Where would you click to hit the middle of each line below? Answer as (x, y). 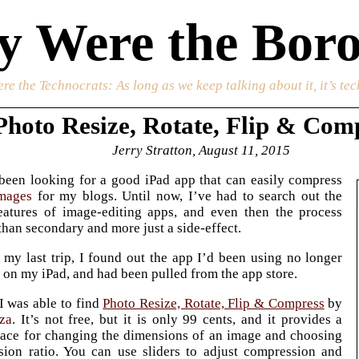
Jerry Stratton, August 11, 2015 (202, 150)
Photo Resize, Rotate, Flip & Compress (214, 304)
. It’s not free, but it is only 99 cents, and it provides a (177, 320)
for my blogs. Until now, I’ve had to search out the (188, 196)
